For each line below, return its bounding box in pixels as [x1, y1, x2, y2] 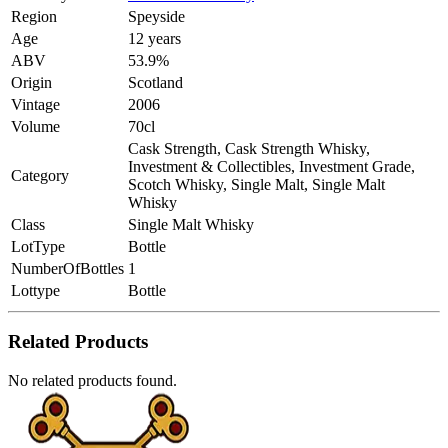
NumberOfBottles [11, 259, 124, 277]
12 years [128, 29, 181, 47]
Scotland [128, 73, 183, 91]
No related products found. [8, 372, 177, 390]
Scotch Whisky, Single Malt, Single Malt [128, 175, 385, 193]
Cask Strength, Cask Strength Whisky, [128, 139, 370, 157]
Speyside [128, 7, 185, 25]
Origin [11, 73, 52, 91]
